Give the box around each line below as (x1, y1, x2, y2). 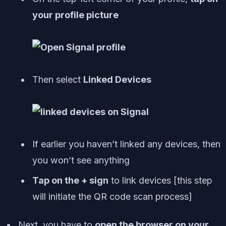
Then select (32, 74, 83, 85)
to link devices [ (108, 175, 177, 186)
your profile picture (32, 10, 119, 21)
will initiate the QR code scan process (32, 191, 189, 202)
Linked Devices (83, 74, 151, 85)
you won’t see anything (32, 155, 130, 166)
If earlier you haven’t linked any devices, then (32, 139, 220, 150)
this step (177, 175, 212, 186)
